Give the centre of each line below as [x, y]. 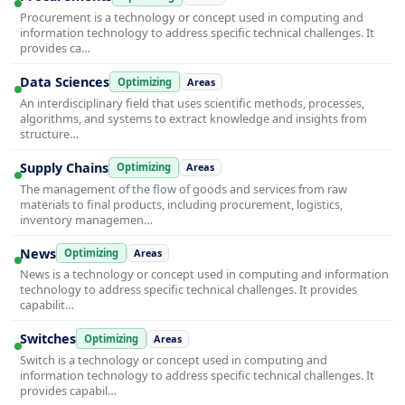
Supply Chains [64, 167]
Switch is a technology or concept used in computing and [174, 360]
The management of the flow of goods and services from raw [184, 188]
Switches [48, 339]
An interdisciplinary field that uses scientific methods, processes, [192, 103]
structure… [49, 133]
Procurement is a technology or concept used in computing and [192, 18]
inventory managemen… [86, 219]
